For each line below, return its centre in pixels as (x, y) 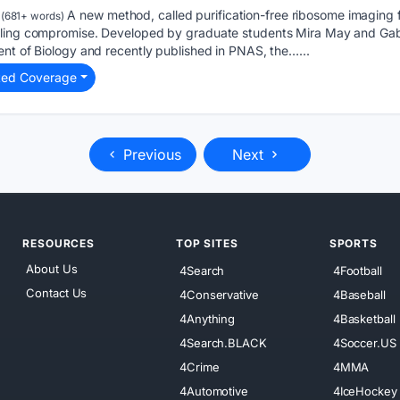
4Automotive (214, 391)
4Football (357, 270)
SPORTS (353, 244)
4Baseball (359, 294)
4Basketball (364, 318)
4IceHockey (365, 391)
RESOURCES (58, 244)
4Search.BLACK (223, 342)
